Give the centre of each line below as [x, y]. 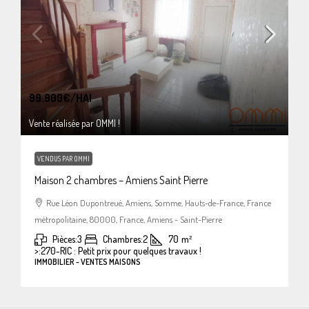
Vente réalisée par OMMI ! [74, 123]
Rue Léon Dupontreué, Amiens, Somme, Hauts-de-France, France [159, 202]
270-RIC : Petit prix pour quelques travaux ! [121, 250]
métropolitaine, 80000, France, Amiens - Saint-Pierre [128, 219]
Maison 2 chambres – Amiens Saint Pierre [121, 180]
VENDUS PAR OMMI [63, 158]
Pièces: [65, 239]
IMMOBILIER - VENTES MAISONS [88, 261]
